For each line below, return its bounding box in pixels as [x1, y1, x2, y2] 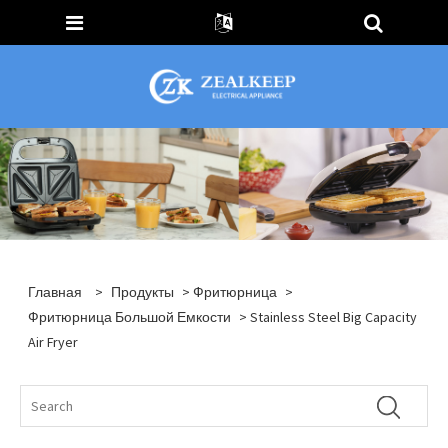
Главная [28, 282, 83, 301]
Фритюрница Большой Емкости [28, 307, 232, 326]
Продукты [111, 282, 175, 301]
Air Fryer [28, 332, 79, 351]
